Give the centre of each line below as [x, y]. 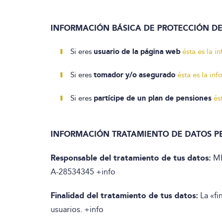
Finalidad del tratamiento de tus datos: [124, 195]
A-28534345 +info [83, 172]
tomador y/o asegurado [135, 75]
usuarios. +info [77, 209]
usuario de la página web [137, 52]
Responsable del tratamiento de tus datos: [131, 158]
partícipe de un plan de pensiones [153, 98]
